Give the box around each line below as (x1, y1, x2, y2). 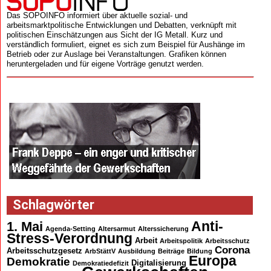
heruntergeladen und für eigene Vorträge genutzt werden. (6, 59, 204, 68)
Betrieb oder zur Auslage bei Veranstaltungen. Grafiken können (6, 49, 226, 59)
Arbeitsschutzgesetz (6, 246, 82, 256)
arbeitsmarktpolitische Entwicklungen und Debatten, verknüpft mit (6, 20, 237, 30)
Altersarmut (97, 225, 135, 233)
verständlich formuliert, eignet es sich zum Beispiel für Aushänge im (6, 39, 245, 49)
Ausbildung (117, 247, 155, 255)
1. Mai (6, 219, 43, 235)
